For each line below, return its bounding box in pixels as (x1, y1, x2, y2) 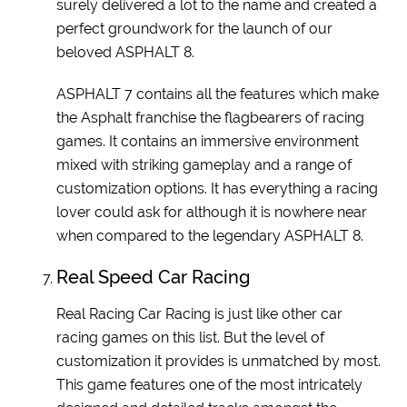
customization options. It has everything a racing (56, 179, 379, 197)
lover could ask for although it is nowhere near (56, 203, 368, 221)
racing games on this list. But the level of (56, 328, 325, 346)
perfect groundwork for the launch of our (56, 19, 333, 37)
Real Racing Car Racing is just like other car (56, 304, 343, 323)
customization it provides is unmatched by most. (56, 352, 382, 370)
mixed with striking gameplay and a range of (56, 155, 352, 174)
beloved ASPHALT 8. (56, 43, 195, 61)
